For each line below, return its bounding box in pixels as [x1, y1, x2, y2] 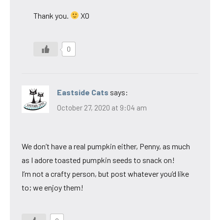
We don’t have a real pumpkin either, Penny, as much [22, 141, 190, 151]
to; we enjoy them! [22, 183, 83, 192]
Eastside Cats [57, 87, 109, 97]
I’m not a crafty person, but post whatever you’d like [22, 169, 189, 179]
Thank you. [33, 10, 70, 20]
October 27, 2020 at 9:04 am [57, 103, 147, 112]
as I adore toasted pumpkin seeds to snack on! [22, 155, 175, 165]
